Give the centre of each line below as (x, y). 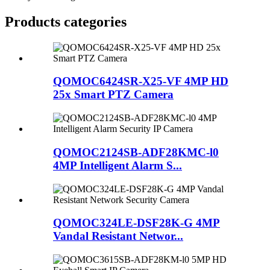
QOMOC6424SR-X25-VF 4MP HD (141, 81)
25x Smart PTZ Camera (113, 95)
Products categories (66, 21)
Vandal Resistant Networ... (118, 236)
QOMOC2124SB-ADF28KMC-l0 (136, 152)
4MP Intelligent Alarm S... (118, 165)
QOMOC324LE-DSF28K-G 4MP (137, 223)
